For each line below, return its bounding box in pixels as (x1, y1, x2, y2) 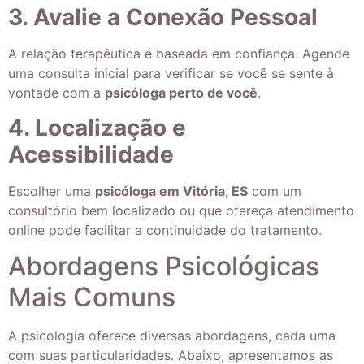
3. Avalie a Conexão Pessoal (8, 3, 318, 32)
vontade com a (8, 84, 105, 102)
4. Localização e (8, 113, 186, 141)
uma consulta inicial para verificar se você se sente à (8, 65, 334, 82)
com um (248, 182, 301, 199)
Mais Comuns (8, 281, 175, 314)
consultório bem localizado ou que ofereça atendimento (8, 201, 354, 219)
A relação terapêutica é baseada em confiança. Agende (8, 45, 349, 63)
